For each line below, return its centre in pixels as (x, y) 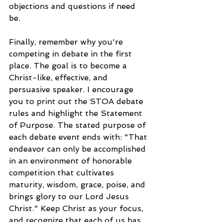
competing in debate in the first (72, 54)
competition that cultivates (63, 173)
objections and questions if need (73, 6)
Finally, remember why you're (67, 42)
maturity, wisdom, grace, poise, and (78, 185)
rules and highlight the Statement (77, 113)
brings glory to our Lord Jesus (70, 197)
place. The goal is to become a (69, 66)
